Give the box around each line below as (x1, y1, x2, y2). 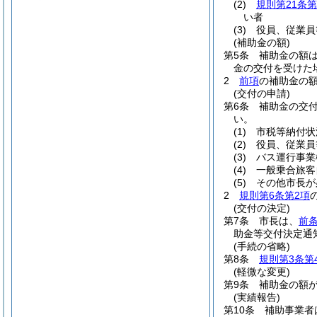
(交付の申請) (234, 88, 290, 99)
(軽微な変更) (234, 266, 290, 277)
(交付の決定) (234, 202, 290, 214)
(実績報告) (234, 292, 280, 303)
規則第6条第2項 (239, 190, 310, 201)
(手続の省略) (234, 241, 290, 252)
